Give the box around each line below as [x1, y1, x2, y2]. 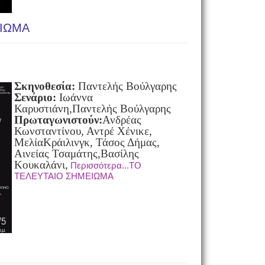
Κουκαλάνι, [14, 159, 68, 171]
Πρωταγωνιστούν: [14, 114, 102, 126]
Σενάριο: [14, 91, 56, 104]
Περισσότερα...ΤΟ [70, 160, 141, 170]
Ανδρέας [102, 114, 141, 126]
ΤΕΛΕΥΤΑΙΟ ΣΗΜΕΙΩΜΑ [14, 171, 114, 181]
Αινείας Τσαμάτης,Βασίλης [14, 147, 139, 160]
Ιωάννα [56, 91, 93, 104]
